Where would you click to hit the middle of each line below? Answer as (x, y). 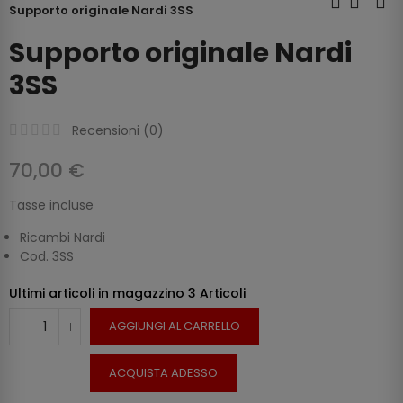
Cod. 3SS (47, 257)
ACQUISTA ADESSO (163, 373)
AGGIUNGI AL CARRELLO (175, 327)
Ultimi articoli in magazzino (99, 294)
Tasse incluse (51, 206)
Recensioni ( (111, 131)
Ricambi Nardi (63, 238)
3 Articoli (217, 294)
